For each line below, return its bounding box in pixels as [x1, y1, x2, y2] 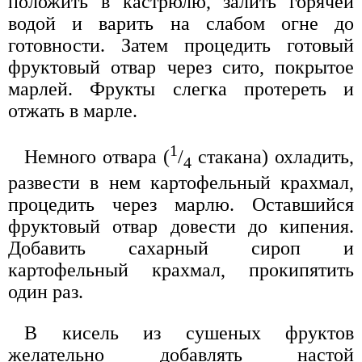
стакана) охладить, [192, 146, 354, 168]
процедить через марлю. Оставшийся [8, 194, 354, 216]
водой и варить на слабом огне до [8, 13, 354, 35]
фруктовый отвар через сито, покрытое [8, 57, 354, 78]
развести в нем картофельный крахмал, [8, 172, 354, 194]
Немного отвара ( [24, 146, 170, 168]
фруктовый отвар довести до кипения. [8, 216, 354, 238]
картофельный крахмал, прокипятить [8, 259, 354, 281]
